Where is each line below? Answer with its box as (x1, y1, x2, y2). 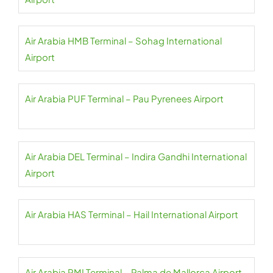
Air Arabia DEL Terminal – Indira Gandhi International (25, 151, 247, 162)
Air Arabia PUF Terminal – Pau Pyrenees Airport (25, 93, 224, 104)
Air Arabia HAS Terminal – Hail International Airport (25, 208, 238, 220)
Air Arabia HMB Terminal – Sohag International (25, 35, 222, 46)
